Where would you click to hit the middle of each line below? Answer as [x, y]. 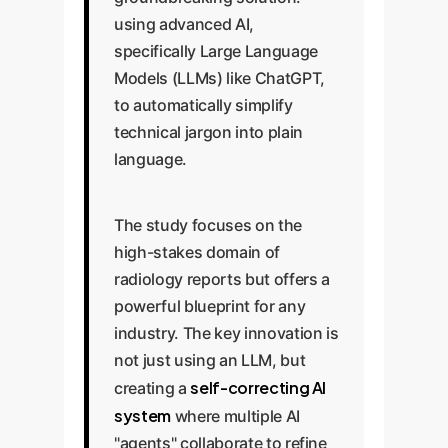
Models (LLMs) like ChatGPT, [219, 78]
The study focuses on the [208, 225]
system [142, 415]
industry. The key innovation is [226, 333]
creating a [152, 388]
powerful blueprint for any [210, 306]
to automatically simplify [203, 105]
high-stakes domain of [197, 252]
